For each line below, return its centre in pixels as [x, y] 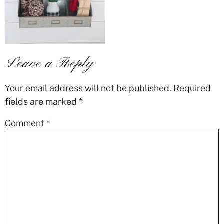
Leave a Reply [49, 64]
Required [192, 88]
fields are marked [42, 101]
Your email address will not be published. [88, 88]
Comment [26, 123]
